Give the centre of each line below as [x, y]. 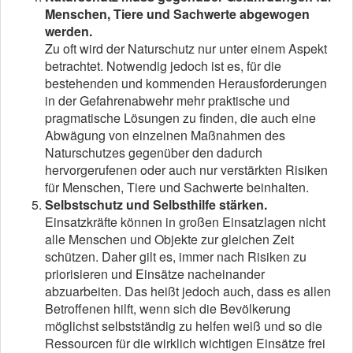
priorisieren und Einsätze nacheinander [155, 273]
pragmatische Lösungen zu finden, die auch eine [180, 117]
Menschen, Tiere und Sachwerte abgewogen [177, 13]
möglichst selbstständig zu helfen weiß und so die [184, 325]
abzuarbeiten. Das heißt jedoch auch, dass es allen [188, 291]
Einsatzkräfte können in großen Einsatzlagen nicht [185, 221]
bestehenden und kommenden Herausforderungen [186, 83]
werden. [69, 31]
